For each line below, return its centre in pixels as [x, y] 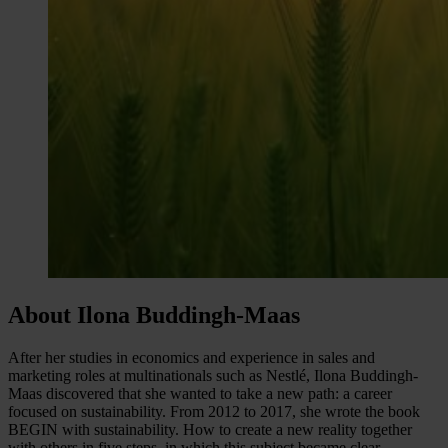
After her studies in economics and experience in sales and [191, 357]
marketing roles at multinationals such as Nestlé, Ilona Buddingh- [213, 375]
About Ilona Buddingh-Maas [154, 314]
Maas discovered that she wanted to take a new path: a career [200, 393]
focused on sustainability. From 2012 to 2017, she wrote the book [214, 411]
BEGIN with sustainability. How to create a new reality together [210, 429]
